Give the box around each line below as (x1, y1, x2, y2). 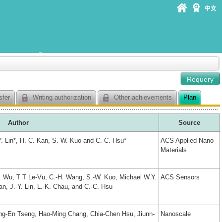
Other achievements (112, 94, 172, 101)
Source (178, 119, 200, 127)
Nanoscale (161, 210, 191, 218)
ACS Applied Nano (161, 137, 214, 145)
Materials (161, 146, 187, 154)
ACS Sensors (161, 173, 200, 181)
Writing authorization (31, 94, 91, 101)
